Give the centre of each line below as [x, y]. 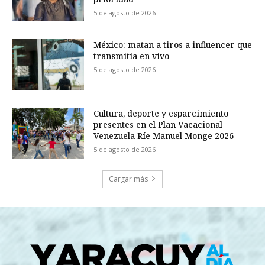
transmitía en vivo [132, 56]
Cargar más [128, 179]
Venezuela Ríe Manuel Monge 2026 [164, 135]
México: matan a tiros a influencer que [173, 45]
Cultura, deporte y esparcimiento [161, 113]
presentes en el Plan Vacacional [158, 124]
